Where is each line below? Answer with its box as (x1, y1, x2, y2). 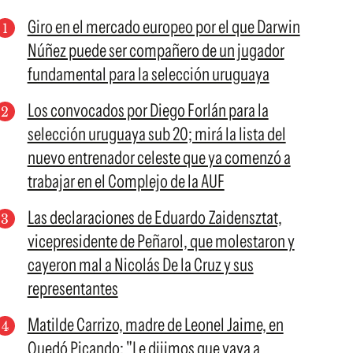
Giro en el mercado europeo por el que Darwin (27, 16, 300, 38)
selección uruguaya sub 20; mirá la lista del (27, 123, 286, 145)
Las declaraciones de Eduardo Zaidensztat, (27, 206, 282, 229)
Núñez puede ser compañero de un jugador (27, 39, 284, 61)
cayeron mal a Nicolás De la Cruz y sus (27, 254, 254, 276)
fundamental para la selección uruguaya (27, 63, 269, 85)
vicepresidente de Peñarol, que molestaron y (27, 230, 295, 252)
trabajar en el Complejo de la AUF (27, 170, 225, 192)
